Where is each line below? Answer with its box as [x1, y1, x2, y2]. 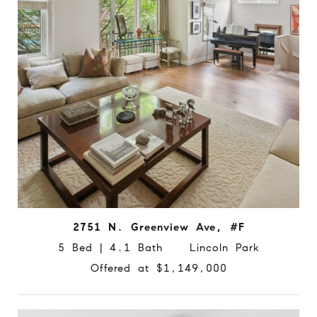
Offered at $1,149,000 [90, 262, 227, 275]
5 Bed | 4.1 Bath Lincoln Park [57, 241, 260, 255]
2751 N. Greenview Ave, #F [72, 221, 245, 234]
